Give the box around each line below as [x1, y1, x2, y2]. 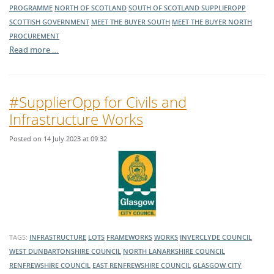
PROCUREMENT [9, 31, 59, 41]
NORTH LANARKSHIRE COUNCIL [123, 246, 225, 256]
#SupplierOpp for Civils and [9, 92, 187, 113]
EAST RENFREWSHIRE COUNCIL [92, 261, 191, 270]
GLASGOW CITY [193, 261, 242, 270]
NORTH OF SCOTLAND [54, 3, 127, 13]
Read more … [9, 44, 59, 56]
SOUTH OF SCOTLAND [128, 3, 201, 13]
